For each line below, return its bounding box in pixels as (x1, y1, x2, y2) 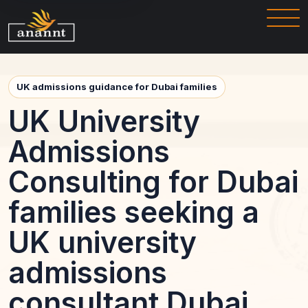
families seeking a (8, 195, 259, 230)
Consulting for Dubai (8, 164, 298, 199)
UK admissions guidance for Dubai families (16, 81, 217, 92)
